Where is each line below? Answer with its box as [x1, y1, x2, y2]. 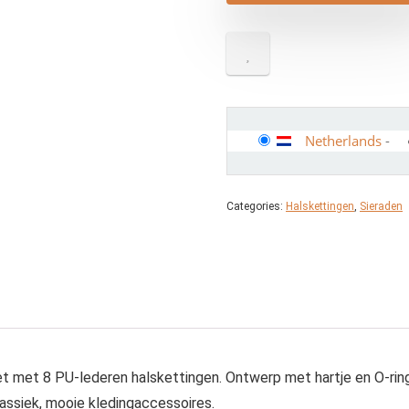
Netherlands [305, 131, 382, 150]
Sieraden [360, 200, 403, 213]
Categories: [226, 200, 286, 213]
